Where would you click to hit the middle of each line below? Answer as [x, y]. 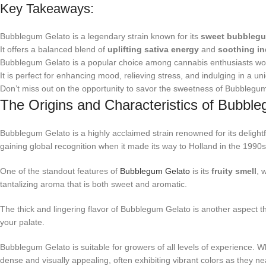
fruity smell [234, 171]
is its [201, 171]
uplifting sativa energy [153, 49]
